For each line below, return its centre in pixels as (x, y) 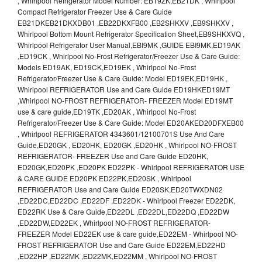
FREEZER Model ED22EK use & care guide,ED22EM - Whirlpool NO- (128, 234)
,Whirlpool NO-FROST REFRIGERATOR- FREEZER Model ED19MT (125, 101)
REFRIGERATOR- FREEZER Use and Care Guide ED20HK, (113, 156)
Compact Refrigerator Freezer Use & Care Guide (95, 12)
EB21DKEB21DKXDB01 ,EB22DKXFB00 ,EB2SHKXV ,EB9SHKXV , (125, 23)
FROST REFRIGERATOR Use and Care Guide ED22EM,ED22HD (122, 245)
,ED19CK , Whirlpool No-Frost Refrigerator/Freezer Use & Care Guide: (129, 56)
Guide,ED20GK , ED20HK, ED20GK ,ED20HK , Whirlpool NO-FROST (127, 145)
